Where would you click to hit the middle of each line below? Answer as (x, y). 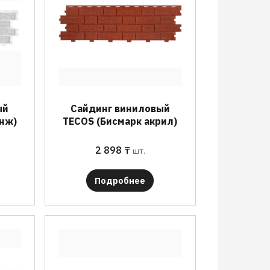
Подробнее (120, 181)
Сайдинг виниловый (120, 108)
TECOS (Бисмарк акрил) (120, 121)
